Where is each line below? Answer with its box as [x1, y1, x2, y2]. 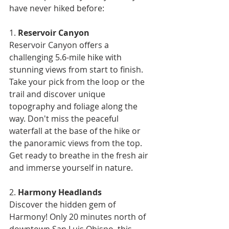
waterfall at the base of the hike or [9, 125, 143, 136]
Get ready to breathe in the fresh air [9, 149, 150, 161]
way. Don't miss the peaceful [9, 112, 121, 124]
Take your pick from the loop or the [9, 76, 147, 87]
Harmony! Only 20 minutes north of [9, 211, 148, 222]
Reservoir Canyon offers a [9, 39, 111, 51]
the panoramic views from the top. [9, 137, 144, 149]
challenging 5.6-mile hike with [9, 51, 124, 63]
